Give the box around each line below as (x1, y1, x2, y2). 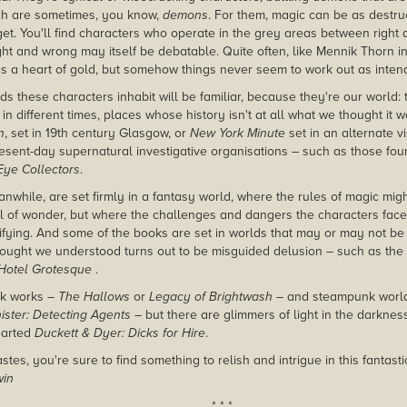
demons (163, 7, 208, 24)
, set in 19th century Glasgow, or (5, 125, 190, 142)
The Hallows (58, 289, 130, 305)
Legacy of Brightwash (149, 289, 276, 305)
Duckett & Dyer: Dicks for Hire (35, 325, 205, 342)
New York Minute (190, 125, 285, 142)
